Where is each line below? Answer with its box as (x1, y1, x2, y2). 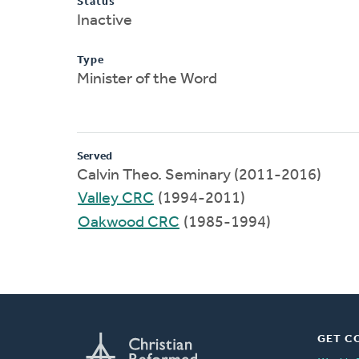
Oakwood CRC (78, 214, 179, 231)
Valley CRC (78, 190, 154, 207)
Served (77, 150, 112, 163)
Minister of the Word (77, 71, 217, 87)
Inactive (77, 12, 132, 29)
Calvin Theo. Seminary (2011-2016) (77, 167, 321, 184)
